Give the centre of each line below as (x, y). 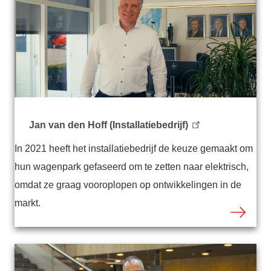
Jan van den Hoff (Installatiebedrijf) (109, 125)
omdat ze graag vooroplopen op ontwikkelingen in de (128, 185)
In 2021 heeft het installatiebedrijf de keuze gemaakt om (134, 149)
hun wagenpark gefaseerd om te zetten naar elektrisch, (132, 167)
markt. (29, 203)
